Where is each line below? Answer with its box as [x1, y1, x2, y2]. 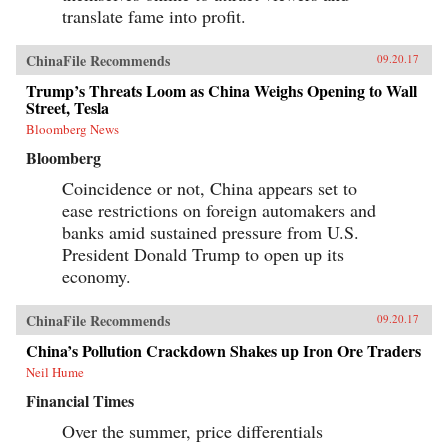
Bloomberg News [26, 119, 119, 138]
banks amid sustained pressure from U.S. [62, 219, 359, 244]
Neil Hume [26, 362, 84, 381]
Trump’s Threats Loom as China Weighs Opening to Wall [26, 78, 417, 102]
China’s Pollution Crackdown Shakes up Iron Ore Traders [26, 338, 421, 362]
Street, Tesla [26, 95, 109, 119]
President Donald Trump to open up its [62, 241, 344, 266]
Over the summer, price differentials [62, 418, 323, 443]
